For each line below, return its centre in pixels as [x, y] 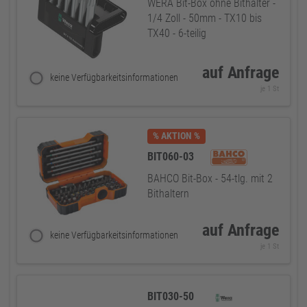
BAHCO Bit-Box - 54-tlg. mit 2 [210, 179]
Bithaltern [168, 194]
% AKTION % [176, 136]
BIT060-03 [172, 157]
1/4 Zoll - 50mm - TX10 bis [205, 18]
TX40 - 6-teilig [177, 33]
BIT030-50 [172, 296]
